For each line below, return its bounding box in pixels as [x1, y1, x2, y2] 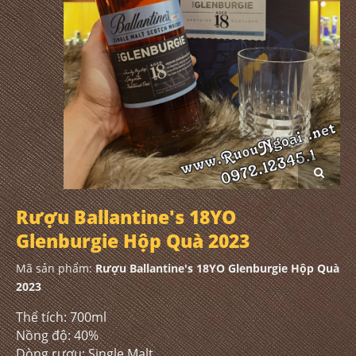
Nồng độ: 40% [16, 326, 99, 344]
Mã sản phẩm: [16, 260, 95, 276]
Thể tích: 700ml [16, 308, 106, 326]
